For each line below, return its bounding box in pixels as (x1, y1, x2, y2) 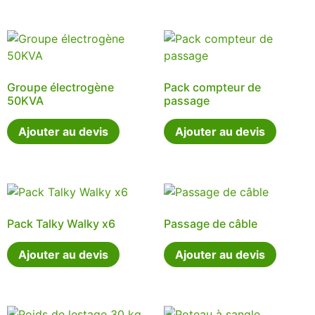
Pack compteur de (163, 80, 261, 95)
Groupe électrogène (7, 80, 114, 95)
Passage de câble (163, 216, 257, 231)
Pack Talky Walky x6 (7, 216, 115, 231)
